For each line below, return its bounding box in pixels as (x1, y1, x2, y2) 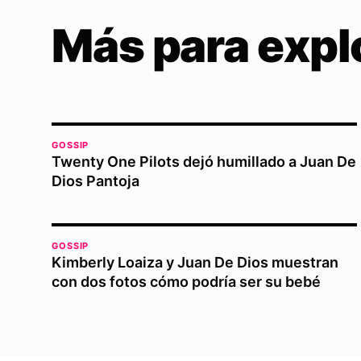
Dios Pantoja (52, 172, 139, 189)
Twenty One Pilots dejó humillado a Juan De (52, 153, 356, 170)
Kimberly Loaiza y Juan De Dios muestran (52, 254, 338, 271)
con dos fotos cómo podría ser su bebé (52, 273, 321, 290)
